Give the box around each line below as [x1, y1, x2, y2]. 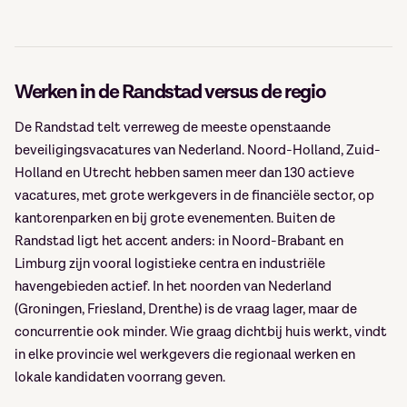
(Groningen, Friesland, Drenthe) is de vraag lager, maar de [15, 301, 357, 318]
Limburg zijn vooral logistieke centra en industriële [15, 255, 325, 273]
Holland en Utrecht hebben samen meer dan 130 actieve [15, 164, 354, 182]
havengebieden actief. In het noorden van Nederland [15, 278, 332, 295]
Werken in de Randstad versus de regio [15, 79, 326, 105]
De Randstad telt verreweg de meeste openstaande [15, 119, 331, 136]
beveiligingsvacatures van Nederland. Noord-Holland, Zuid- [15, 142, 381, 159]
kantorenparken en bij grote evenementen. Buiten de [15, 210, 335, 227]
